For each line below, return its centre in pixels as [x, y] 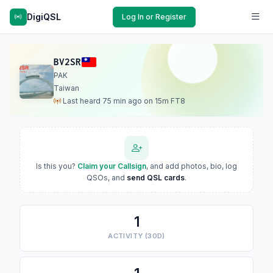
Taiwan [66, 88]
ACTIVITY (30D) [136, 236]
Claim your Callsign [112, 166]
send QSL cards [156, 178]
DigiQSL [44, 16]
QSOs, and [107, 178]
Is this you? [57, 166]
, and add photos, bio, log [192, 166]
